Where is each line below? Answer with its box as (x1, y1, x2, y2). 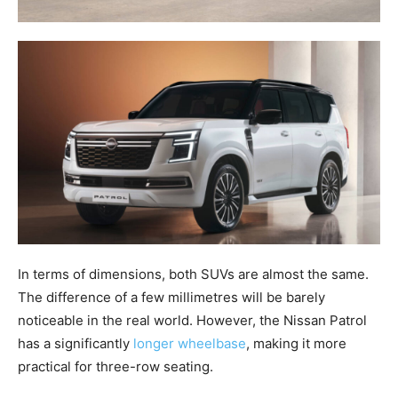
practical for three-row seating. (18, 358, 213, 376)
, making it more (246, 335, 346, 353)
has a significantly (18, 335, 133, 353)
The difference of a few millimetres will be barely (18, 289, 325, 306)
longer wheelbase (133, 335, 246, 353)
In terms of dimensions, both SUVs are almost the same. (18, 266, 369, 283)
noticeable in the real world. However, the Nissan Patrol (18, 312, 367, 330)
